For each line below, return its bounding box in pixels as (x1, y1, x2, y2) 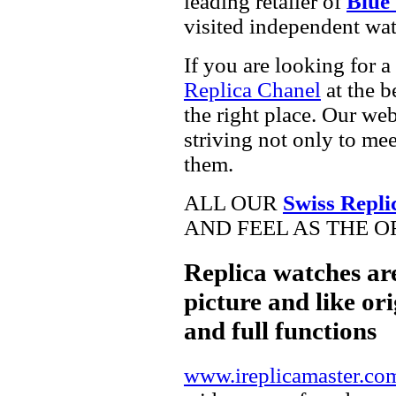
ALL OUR (184, 190, 283, 215)
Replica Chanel (184, 77, 321, 102)
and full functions (184, 316, 377, 345)
